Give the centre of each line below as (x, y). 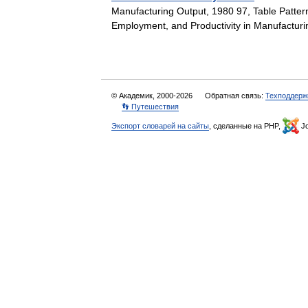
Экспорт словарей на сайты (160, 126)
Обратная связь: (235, 96)
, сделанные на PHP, (246, 126)
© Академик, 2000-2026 (153, 96)
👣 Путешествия (150, 107)
